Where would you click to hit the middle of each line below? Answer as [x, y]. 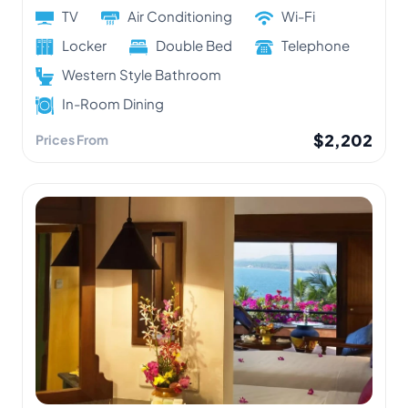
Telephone [316, 45]
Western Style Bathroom [142, 74]
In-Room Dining [113, 103]
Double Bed [194, 45]
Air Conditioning [180, 15]
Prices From [72, 139]
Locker [84, 45]
